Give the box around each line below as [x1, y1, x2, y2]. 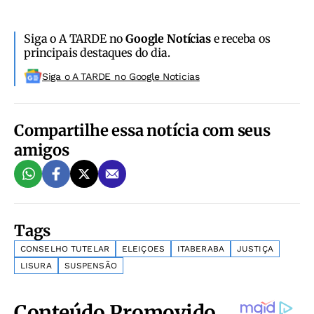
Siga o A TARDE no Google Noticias [42, 70, 200, 82]
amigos [14, 139, 69, 160]
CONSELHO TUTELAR [20, 243, 109, 254]
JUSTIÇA [236, 243, 273, 254]
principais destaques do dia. [24, 45, 170, 60]
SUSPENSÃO [64, 260, 117, 271]
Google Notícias [125, 31, 211, 46]
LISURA [20, 260, 52, 271]
